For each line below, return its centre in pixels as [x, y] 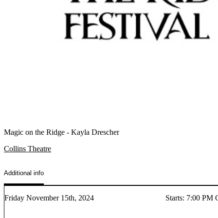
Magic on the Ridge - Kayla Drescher [62, 132]
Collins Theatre [27, 149]
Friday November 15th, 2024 [49, 198]
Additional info [24, 173]
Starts [174, 198]
